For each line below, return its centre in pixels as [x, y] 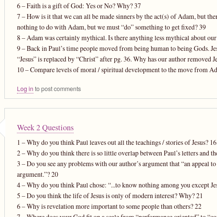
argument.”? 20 [37, 174]
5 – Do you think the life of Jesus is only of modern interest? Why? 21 [110, 195]
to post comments [57, 88]
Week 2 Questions [45, 127]
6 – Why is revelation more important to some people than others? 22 [109, 206]
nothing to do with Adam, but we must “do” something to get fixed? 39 [111, 27]
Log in [25, 88]
